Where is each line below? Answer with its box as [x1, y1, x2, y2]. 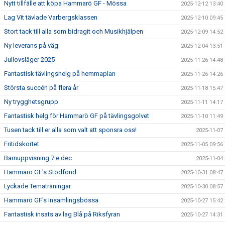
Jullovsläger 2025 [4, 56, 55, 63]
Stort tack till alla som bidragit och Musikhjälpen [4, 28, 143, 35]
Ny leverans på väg [4, 42, 58, 49]
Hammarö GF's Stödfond [4, 168, 76, 176]
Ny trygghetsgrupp [4, 98, 58, 105]
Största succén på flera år [4, 84, 78, 91]
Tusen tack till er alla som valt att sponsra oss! [4, 126, 137, 134]
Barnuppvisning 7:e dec [4, 154, 72, 162]
